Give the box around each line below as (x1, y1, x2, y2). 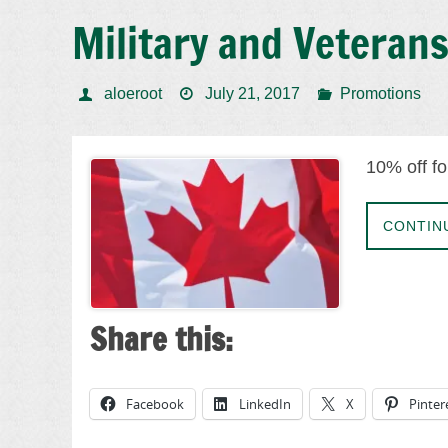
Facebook (126, 394, 184, 413)
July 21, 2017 (205, 84, 301, 102)
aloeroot (103, 84, 162, 102)
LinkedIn (239, 394, 291, 413)
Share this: (90, 316, 233, 361)
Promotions (340, 84, 422, 102)
